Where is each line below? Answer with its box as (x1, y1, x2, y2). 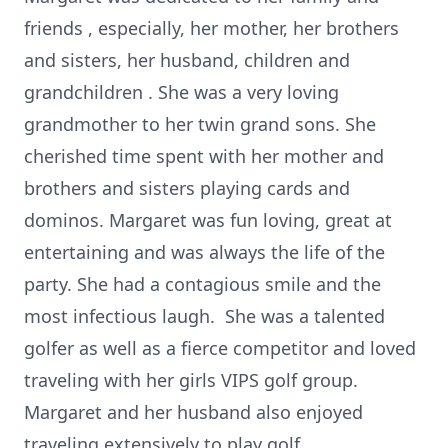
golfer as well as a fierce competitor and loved (24, 336, 416, 360)
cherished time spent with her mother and (24, 144, 384, 168)
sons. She (295, 112, 376, 136)
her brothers (293, 16, 399, 40)
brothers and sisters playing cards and (24, 176, 350, 200)
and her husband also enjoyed (107, 400, 363, 424)
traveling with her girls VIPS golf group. (24, 368, 358, 392)
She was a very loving (158, 80, 339, 104)
